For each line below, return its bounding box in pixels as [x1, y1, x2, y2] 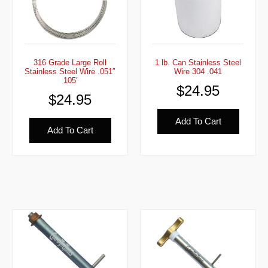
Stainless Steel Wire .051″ [25, 67, 115, 77]
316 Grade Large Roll [33, 58, 106, 68]
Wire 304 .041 [174, 67, 222, 77]
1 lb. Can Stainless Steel [155, 58, 241, 68]
